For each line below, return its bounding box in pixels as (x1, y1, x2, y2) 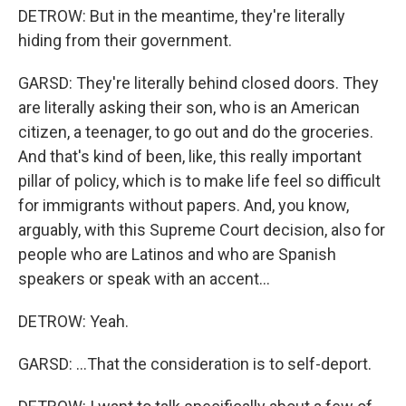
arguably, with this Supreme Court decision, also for (18, 220, 385, 239)
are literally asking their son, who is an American (18, 98, 360, 117)
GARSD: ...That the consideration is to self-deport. (18, 354, 372, 373)
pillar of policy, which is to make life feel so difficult (18, 171, 381, 190)
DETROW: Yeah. (18, 312, 129, 331)
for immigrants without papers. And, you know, (18, 196, 349, 215)
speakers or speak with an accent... (18, 269, 270, 288)
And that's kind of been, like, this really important (18, 147, 362, 166)
